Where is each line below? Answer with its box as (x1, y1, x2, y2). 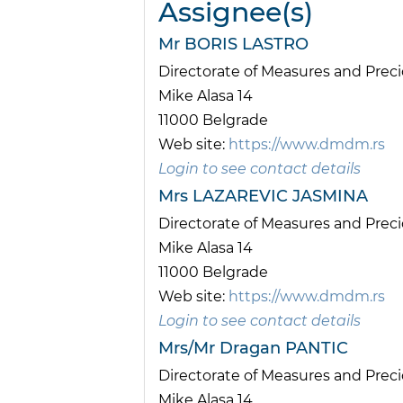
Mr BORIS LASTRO (158, 34, 309, 55)
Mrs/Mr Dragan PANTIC (158, 338, 348, 359)
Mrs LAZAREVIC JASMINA (158, 186, 368, 207)
